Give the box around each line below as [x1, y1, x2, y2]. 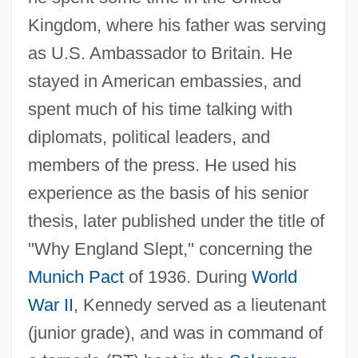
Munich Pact [27, 266, 124, 287]
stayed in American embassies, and [27, 70, 301, 91]
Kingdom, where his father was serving [27, 14, 326, 35]
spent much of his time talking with [27, 98, 292, 119]
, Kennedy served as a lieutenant [73, 294, 326, 315]
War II [27, 294, 74, 315]
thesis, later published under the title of [27, 210, 324, 231]
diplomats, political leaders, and [27, 126, 270, 147]
